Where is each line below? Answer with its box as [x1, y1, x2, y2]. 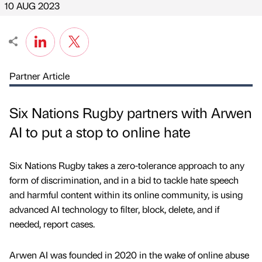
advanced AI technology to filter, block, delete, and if [9, 203, 219, 216]
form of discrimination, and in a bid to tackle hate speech [9, 174, 239, 187]
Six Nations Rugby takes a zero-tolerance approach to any [9, 159, 244, 172]
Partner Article [9, 70, 70, 82]
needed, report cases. [9, 218, 95, 230]
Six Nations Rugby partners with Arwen [9, 103, 252, 122]
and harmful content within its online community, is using [9, 188, 243, 201]
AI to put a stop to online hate [9, 122, 191, 142]
